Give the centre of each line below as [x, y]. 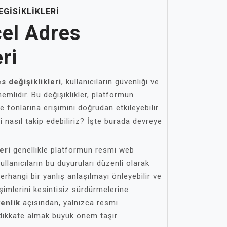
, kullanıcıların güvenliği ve [110, 82]
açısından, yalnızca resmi [69, 203]
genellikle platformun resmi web [72, 150]
